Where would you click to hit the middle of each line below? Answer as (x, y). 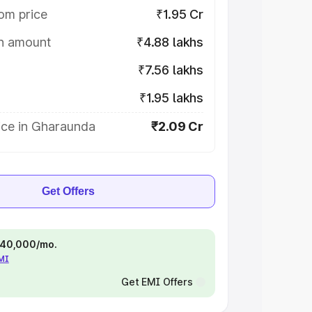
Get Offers (68, 191)
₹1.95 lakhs (171, 98)
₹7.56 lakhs (170, 70)
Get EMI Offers (157, 282)
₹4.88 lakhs (170, 42)
